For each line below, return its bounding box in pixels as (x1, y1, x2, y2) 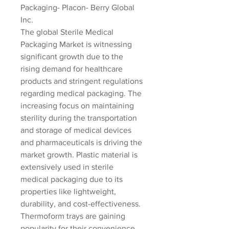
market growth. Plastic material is (20, 150, 138, 159)
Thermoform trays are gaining (20, 212, 125, 220)
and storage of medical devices (20, 126, 131, 134)
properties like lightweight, (20, 187, 116, 196)
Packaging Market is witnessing (20, 40, 132, 49)
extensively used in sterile (20, 163, 113, 171)
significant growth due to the (20, 52, 123, 61)
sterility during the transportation (20, 113, 137, 122)
